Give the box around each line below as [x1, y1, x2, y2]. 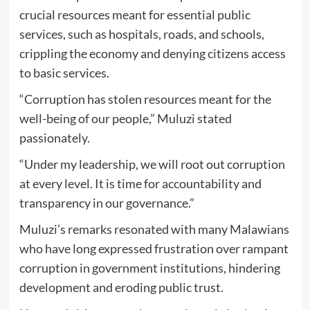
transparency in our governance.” [19, 195, 194, 211]
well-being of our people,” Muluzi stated [19, 111, 232, 127]
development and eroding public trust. [19, 280, 224, 295]
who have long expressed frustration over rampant [19, 241, 289, 257]
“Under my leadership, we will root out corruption [19, 156, 285, 172]
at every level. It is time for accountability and [19, 176, 262, 192]
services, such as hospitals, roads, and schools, [19, 26, 264, 42]
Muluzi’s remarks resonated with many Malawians [19, 221, 289, 237]
